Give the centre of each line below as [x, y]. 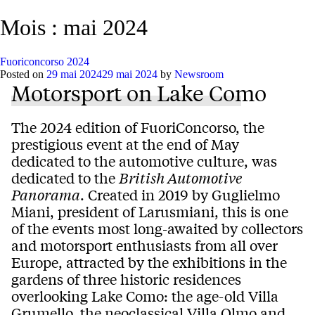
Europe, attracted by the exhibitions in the [149, 262]
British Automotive [180, 177]
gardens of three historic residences [126, 278]
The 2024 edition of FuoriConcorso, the [138, 127]
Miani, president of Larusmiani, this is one [150, 211]
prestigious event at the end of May [125, 143]
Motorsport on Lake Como [139, 92]
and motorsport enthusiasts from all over [144, 245]
